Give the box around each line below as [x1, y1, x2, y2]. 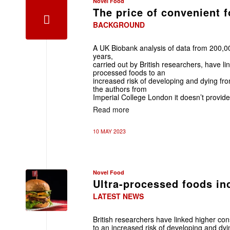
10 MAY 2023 [93, 127, 126, 135]
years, [93, 51, 113, 61]
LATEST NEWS [93, 191, 144, 201]
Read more [93, 104, 129, 114]
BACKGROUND [93, 20, 145, 30]
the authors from [93, 84, 147, 94]
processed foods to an [93, 67, 165, 78]
